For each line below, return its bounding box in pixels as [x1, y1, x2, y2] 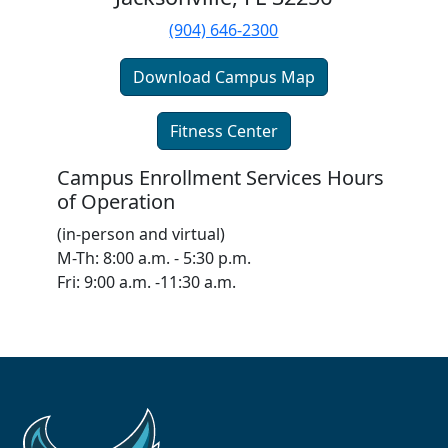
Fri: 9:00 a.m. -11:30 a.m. [56, 271, 236, 294]
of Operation [56, 188, 175, 216]
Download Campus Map [132, 66, 315, 89]
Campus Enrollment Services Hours [56, 164, 384, 192]
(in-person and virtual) [56, 223, 225, 246]
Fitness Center [169, 120, 278, 143]
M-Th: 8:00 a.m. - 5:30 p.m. [56, 247, 251, 270]
